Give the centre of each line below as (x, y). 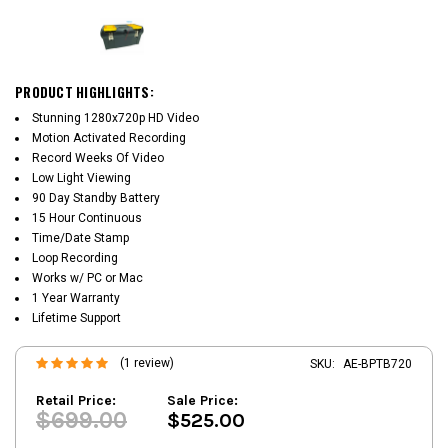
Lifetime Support (76, 317)
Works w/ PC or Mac (87, 277)
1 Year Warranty (76, 297)
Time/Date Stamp (80, 237)
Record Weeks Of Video (98, 157)
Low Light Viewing (81, 177)
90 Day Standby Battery (96, 197)
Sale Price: (202, 400)
